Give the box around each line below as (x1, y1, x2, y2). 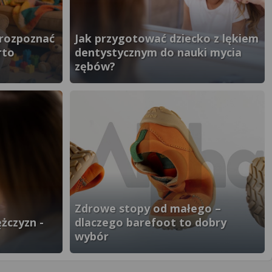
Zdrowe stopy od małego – (75, 201, 221, 216)
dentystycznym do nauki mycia (75, 45, 242, 59)
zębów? (75, 59, 115, 73)
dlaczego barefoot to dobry (75, 215, 226, 229)
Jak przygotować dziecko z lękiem (75, 31, 259, 46)
